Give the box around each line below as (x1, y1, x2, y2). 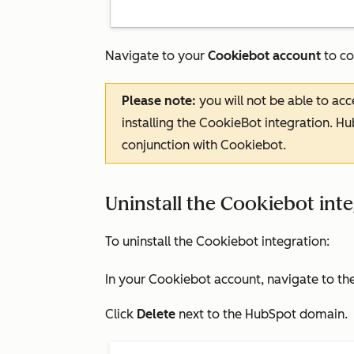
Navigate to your (105, 48, 208, 64)
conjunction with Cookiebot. (122, 137, 289, 153)
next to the (175, 307, 245, 322)
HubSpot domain (245, 307, 345, 322)
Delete (137, 307, 175, 322)
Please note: (122, 93, 199, 109)
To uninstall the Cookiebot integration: (105, 234, 330, 250)
